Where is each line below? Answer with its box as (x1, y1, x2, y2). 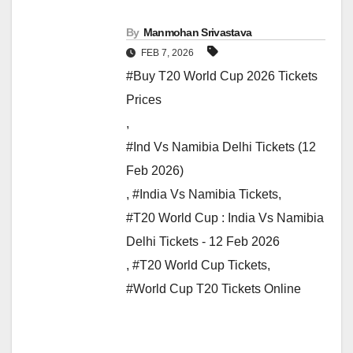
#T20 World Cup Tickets (132, 258, 267, 273)
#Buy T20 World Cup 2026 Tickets (126, 69, 318, 84)
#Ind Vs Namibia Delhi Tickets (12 (126, 140, 316, 154)
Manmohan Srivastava (143, 26, 252, 39)
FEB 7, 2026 (139, 47, 196, 59)
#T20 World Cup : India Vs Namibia (126, 211, 324, 225)
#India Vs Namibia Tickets (132, 188, 278, 202)
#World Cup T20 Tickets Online (126, 282, 301, 296)
